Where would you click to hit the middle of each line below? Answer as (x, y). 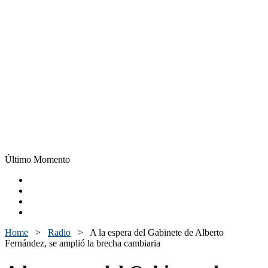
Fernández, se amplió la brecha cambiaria (83, 243)
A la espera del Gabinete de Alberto (157, 232)
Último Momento (37, 159)
